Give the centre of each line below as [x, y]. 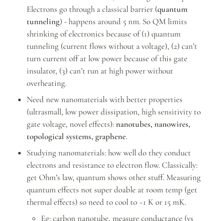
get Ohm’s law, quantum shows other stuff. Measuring [113, 178]
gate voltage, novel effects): [71, 124]
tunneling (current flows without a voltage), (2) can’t [112, 46]
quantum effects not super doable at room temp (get [112, 190]
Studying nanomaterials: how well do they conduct [109, 153]
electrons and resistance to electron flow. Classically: [112, 165]
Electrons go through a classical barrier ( [92, 9]
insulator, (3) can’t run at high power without [100, 71]
